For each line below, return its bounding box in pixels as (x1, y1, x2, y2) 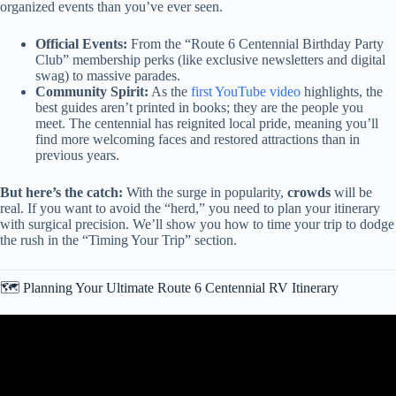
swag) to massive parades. (35, 67, 180, 83)
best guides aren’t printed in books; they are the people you (35, 99, 363, 115)
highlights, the (301, 83, 383, 99)
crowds (287, 184, 331, 200)
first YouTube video (191, 83, 301, 99)
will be (331, 184, 372, 200)
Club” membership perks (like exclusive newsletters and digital (35, 51, 385, 67)
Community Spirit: (35, 83, 148, 99)
